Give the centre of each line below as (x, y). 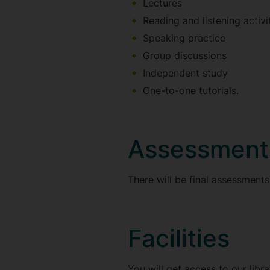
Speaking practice (184, 38)
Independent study (185, 73)
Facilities (179, 238)
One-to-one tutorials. (191, 90)
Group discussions (185, 55)
